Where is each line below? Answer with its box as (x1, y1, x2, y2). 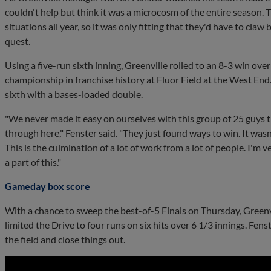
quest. (5, 34, 30, 47)
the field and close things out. (5, 233, 125, 245)
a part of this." (5, 155, 61, 168)
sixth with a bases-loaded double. (5, 88, 145, 100)
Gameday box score (5, 180, 90, 192)
